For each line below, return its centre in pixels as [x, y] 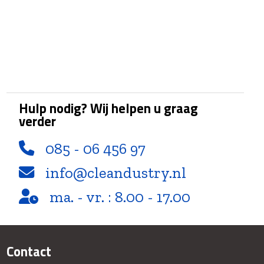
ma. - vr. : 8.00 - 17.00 [118, 197]
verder [37, 122]
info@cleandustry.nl [115, 173]
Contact [29, 251]
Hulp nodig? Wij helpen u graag [108, 109]
